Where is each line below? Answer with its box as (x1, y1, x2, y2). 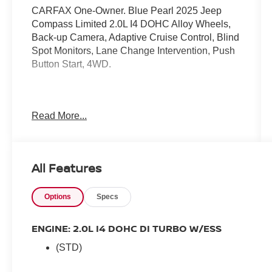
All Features (32, 159, 101, 176)
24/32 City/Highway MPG (32, 98, 141, 109)
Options (44, 192, 72, 201)
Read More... (32, 110, 87, 121)
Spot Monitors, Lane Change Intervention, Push (32, 45, 236, 56)
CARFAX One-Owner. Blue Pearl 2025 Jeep (32, 5, 222, 16)
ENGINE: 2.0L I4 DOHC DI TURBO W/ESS (32, 221, 222, 235)
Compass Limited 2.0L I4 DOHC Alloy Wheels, (32, 18, 231, 29)
